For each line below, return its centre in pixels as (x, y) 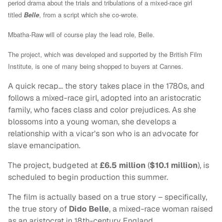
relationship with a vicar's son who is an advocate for (103, 134)
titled (16, 15)
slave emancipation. (44, 146)
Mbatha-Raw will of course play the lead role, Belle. (81, 35)
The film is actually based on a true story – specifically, (108, 197)
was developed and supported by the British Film (132, 55)
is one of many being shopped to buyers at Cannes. (109, 66)
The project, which (35, 55)
